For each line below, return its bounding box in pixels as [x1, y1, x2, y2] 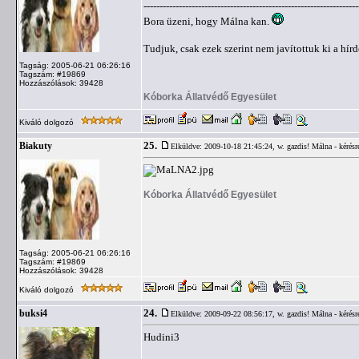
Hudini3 [143, 331, 179, 343]
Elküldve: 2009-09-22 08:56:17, [171, 309, 277, 318]
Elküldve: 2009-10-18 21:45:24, [171, 142, 277, 151]
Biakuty [19, 141, 52, 151]
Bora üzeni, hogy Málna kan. [143, 15, 272, 27]
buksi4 [19, 309, 47, 318]
